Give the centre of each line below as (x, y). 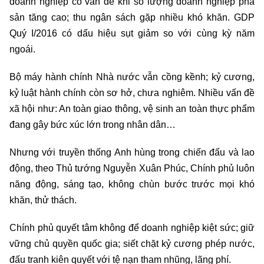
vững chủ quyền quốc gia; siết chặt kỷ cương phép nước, (132, 244)
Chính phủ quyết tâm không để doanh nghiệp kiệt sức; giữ (132, 228)
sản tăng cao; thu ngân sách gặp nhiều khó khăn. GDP (132, 18)
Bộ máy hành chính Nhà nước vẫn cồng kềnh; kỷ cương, (132, 77)
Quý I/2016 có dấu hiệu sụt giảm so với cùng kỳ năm (132, 34)
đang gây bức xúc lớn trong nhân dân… (94, 125)
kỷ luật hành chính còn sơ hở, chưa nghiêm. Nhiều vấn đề (132, 93)
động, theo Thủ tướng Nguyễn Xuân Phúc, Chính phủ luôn (132, 169)
